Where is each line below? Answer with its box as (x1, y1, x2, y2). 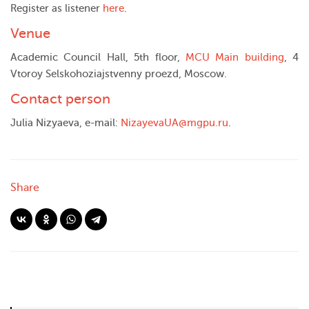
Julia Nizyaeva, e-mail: (10, 117, 121, 129)
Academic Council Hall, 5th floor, (10, 51, 186, 63)
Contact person (10, 90, 110, 107)
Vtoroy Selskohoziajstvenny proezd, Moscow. (10, 68, 227, 80)
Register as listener (10, 2, 103, 14)
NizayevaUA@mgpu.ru (121, 117, 228, 129)
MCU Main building (185, 51, 284, 63)
